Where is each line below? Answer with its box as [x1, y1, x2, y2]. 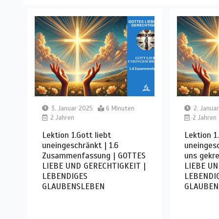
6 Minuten [106, 104, 135, 112]
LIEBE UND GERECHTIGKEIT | [42, 160, 146, 171]
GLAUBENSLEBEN [42, 181, 105, 192]
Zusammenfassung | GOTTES [42, 150, 146, 161]
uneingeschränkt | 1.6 [42, 140, 119, 151]
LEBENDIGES [42, 171, 88, 181]
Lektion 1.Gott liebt [42, 130, 111, 140]
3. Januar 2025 [51, 104, 93, 112]
